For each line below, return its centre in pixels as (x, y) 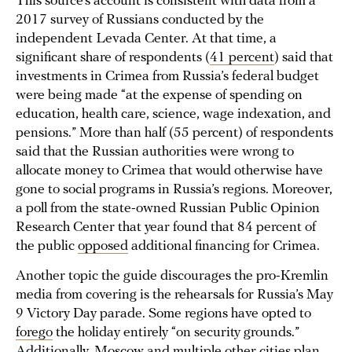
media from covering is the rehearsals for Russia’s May (174, 295)
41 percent (242, 58)
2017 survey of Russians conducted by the (140, 20)
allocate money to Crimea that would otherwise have (169, 171)
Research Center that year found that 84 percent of (166, 228)
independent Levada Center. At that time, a (146, 39)
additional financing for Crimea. (224, 247)
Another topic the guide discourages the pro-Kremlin (172, 277)
